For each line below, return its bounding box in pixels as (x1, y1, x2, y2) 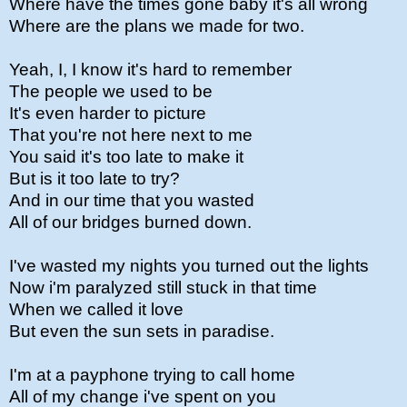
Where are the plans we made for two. (9, 16, 304, 35)
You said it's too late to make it (9, 147, 243, 166)
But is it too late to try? (9, 169, 180, 188)
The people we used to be (9, 82, 213, 101)
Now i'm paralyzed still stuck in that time (9, 278, 322, 297)
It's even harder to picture (9, 104, 206, 123)
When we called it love (9, 300, 184, 319)
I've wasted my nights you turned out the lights (9, 256, 369, 275)
